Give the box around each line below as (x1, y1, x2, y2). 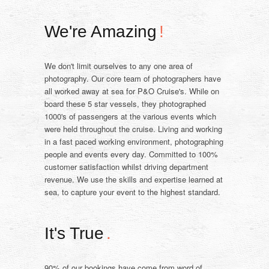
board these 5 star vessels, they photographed (44, 98, 206, 110)
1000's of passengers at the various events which (44, 110, 216, 122)
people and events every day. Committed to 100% (44, 148, 218, 160)
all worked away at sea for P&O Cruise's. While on (44, 85, 219, 97)
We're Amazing (44, 22, 157, 41)
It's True (44, 224, 104, 243)
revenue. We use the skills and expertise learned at (44, 174, 223, 186)
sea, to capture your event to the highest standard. (44, 186, 220, 198)
